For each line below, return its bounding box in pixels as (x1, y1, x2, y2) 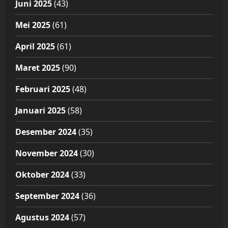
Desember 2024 (15, 126, 76, 138)
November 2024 (15, 148, 78, 159)
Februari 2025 (15, 83, 70, 95)
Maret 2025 (15, 62, 60, 74)
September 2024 (15, 190, 79, 202)
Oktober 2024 (15, 169, 69, 181)
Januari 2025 (15, 105, 66, 117)
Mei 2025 (15, 19, 50, 31)
